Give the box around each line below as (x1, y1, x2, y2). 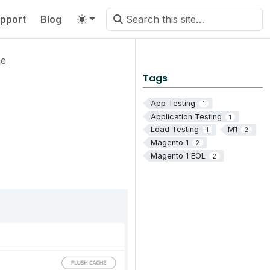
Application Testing (150, 111, 222, 121)
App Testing (150, 99, 195, 108)
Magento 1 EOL (150, 151, 206, 160)
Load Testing (150, 125, 199, 134)
